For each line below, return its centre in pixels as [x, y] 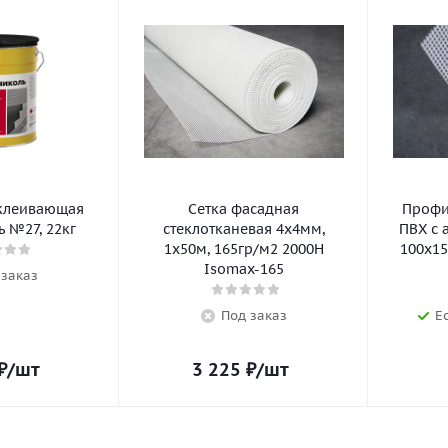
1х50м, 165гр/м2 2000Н [243, 249]
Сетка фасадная [243, 209]
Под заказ [253, 315]
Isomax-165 [243, 269]
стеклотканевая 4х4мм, [243, 229]
